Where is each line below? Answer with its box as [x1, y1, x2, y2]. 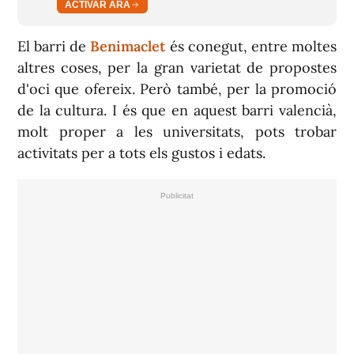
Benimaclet [90, 37, 166, 55]
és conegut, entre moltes [165, 37, 337, 55]
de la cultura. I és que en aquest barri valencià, [17, 101, 337, 119]
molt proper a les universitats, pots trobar [17, 122, 337, 141]
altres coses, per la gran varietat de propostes [17, 58, 337, 77]
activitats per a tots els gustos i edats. [17, 144, 265, 162]
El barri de [17, 37, 91, 55]
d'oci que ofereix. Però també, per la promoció [17, 80, 337, 98]
